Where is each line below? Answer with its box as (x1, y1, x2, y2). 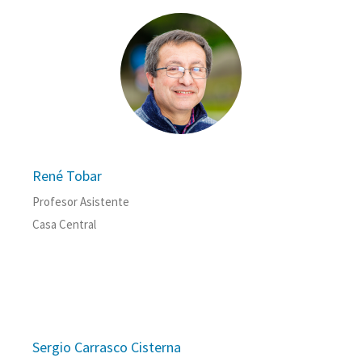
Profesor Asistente (32, 194, 129, 210)
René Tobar (32, 166, 102, 186)
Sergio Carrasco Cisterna (32, 338, 181, 357)
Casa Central (32, 217, 96, 233)
